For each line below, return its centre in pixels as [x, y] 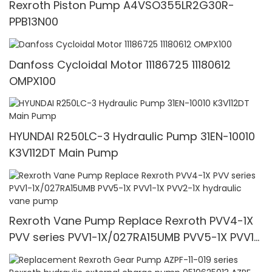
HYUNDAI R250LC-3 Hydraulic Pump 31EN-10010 [132, 137]
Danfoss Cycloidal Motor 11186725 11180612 [120, 64]
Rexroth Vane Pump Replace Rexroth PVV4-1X [64, 221]
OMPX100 [32, 81]
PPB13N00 [34, 21]
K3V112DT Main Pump [64, 153]
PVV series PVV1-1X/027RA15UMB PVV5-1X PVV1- [134, 237]
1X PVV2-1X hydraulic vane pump [96, 254]
